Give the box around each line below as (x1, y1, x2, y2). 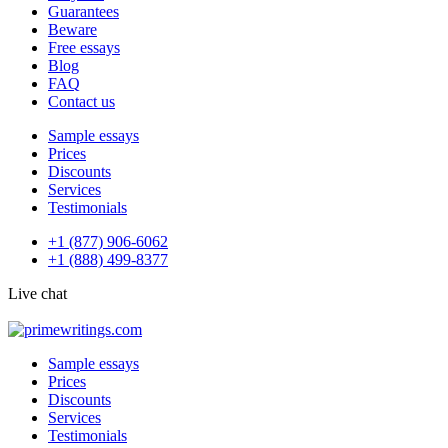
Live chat (8, 285, 67, 302)
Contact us (48, 93, 115, 110)
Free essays (48, 39, 120, 56)
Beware (48, 21, 97, 38)
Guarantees (48, 3, 119, 20)
